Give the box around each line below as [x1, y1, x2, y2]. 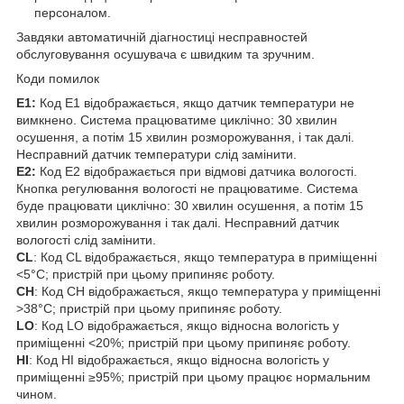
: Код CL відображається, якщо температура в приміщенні [33, 250, 377, 265]
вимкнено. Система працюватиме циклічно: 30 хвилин [16, 113, 337, 128]
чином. [16, 387, 57, 402]
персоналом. [34, 5, 111, 21]
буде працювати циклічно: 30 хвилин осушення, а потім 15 [16, 198, 363, 214]
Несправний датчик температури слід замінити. [16, 147, 297, 162]
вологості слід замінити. [16, 233, 156, 248]
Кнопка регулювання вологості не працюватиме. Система [16, 181, 358, 197]
